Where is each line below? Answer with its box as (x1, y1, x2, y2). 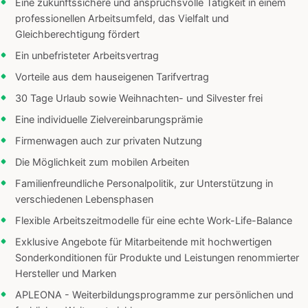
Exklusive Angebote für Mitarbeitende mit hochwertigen (15, 236, 272, 249)
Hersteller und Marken (15, 267, 116, 280)
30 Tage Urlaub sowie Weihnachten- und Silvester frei (15, 92, 263, 105)
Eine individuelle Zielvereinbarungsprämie (15, 113, 203, 126)
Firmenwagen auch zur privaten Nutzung (15, 135, 202, 148)
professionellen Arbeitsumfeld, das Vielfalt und (15, 12, 229, 25)
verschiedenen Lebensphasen (15, 193, 153, 206)
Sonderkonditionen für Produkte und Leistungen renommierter (15, 252, 299, 265)
